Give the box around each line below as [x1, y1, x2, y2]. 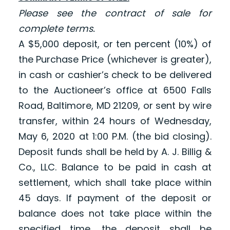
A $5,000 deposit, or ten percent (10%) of [18, 37, 212, 51]
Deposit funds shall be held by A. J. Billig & [18, 145, 212, 159]
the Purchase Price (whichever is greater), [18, 53, 212, 66]
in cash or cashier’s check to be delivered [18, 68, 212, 82]
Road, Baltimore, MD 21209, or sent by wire [18, 99, 212, 112]
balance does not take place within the [18, 207, 212, 220]
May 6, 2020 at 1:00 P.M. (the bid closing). [18, 130, 212, 143]
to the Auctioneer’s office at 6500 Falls [18, 84, 212, 97]
